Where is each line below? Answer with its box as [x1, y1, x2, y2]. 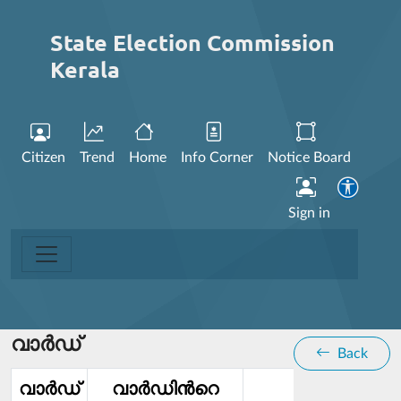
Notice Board [268, 150, 351, 165]
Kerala [50, 55, 120, 83]
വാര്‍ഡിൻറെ [112, 380, 218, 398]
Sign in [288, 206, 330, 220]
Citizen [21, 150, 65, 165]
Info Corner [181, 150, 253, 165]
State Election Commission [50, 28, 335, 56]
